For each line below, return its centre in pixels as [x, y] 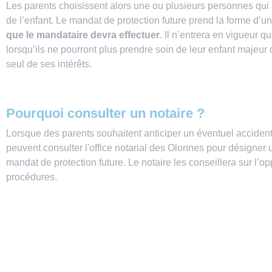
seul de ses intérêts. [49, 64]
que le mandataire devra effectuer [83, 35]
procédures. [32, 177]
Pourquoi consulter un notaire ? [105, 113]
